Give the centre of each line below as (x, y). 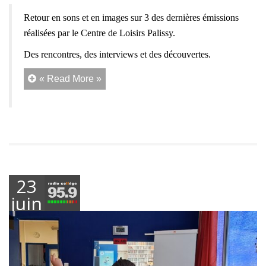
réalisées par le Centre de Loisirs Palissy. (99, 33)
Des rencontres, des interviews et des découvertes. (117, 55)
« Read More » (70, 79)
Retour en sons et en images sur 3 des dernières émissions (131, 18)
